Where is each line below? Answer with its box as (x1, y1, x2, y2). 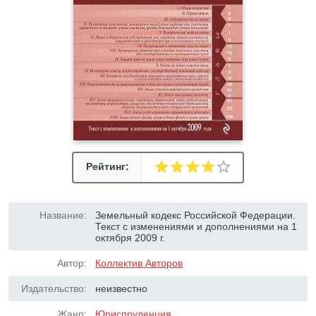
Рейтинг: (85, 161, 129, 172)
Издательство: (21, 283, 87, 294)
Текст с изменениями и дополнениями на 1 (95, 221, 298, 232)
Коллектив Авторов (95, 257, 183, 269)
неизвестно (95, 283, 148, 294)
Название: (39, 209, 87, 221)
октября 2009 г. (95, 232, 166, 243)
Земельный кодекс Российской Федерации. (95, 209, 296, 221)
